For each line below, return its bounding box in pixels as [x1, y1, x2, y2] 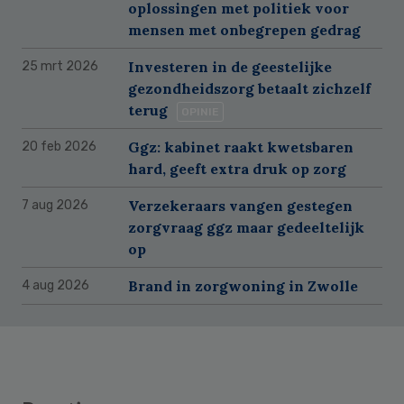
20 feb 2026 [22, 138, 96, 154]
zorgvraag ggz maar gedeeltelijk [128, 217, 364, 236]
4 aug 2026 [22, 277, 89, 293]
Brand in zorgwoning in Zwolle [128, 276, 358, 295]
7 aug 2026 [22, 197, 88, 213]
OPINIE [181, 105, 219, 118]
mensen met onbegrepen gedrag [128, 20, 361, 39]
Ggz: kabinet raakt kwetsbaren [128, 137, 353, 156]
